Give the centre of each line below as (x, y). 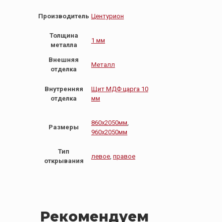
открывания (64, 161)
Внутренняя (64, 89)
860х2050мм (109, 122)
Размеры (64, 127)
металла (64, 45)
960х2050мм (109, 132)
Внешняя (64, 59)
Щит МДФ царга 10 (120, 89)
